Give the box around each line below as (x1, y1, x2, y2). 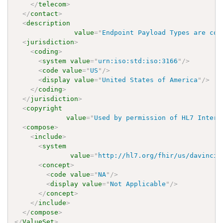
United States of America (102, 76, 198, 84)
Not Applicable (110, 180, 166, 188)
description (26, 19, 71, 27)
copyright (26, 104, 63, 112)
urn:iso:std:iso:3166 (98, 57, 178, 65)
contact (30, 9, 59, 17)
